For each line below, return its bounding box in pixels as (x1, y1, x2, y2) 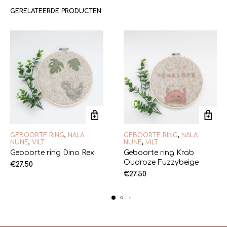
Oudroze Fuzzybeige (124, 158, 199, 166)
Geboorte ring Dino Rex (10, 148, 94, 157)
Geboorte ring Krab (124, 148, 194, 157)
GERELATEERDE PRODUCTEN (10, 7, 101, 15)
